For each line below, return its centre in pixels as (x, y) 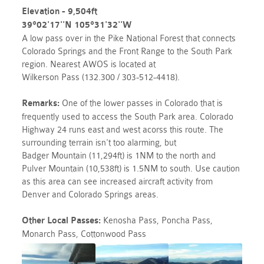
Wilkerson (42, 77)
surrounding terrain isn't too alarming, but (99, 143)
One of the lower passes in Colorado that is (141, 103)
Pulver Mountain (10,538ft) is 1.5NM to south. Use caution (131, 169)
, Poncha (175, 220)
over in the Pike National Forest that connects (150, 38)
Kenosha (121, 220)
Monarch (40, 234)
